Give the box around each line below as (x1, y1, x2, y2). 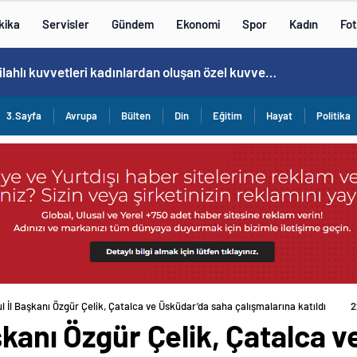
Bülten (121, 109, 151, 122)
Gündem (112, 17, 154, 31)
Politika (316, 109, 351, 122)
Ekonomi (176, 17, 220, 31)
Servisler (42, 17, 89, 31)
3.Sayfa (6, 109, 41, 122)
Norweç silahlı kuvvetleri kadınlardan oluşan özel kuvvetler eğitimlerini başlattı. (265, 64, 277, 80)
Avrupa (65, 109, 97, 122)
